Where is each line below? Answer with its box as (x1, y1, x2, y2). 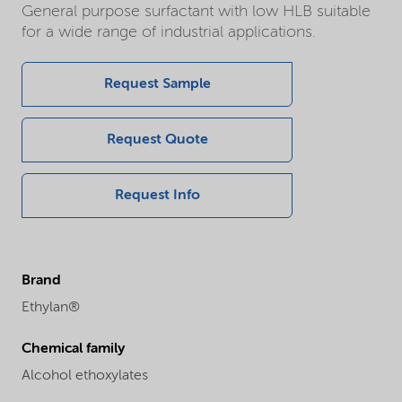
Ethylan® (22, 301, 80, 316)
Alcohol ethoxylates (22, 369, 148, 384)
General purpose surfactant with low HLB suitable (22, 4, 371, 21)
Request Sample (103, 77, 211, 92)
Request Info (114, 188, 200, 204)
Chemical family (22, 342, 125, 357)
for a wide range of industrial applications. (22, 24, 316, 41)
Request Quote (106, 133, 208, 148)
